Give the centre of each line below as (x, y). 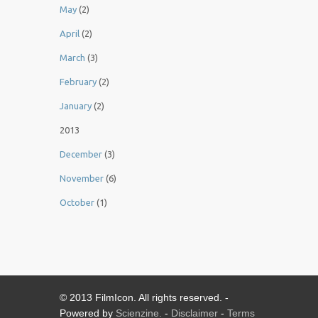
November (82, 179)
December (81, 154)
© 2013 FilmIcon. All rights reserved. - (144, 298)
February (78, 82)
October (77, 203)
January (76, 106)
